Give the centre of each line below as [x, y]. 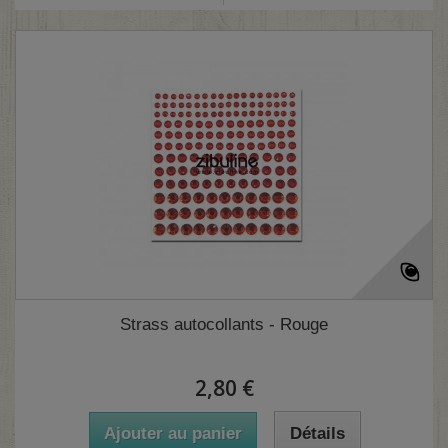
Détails [317, 434]
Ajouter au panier [172, 434]
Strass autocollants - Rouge [224, 325]
